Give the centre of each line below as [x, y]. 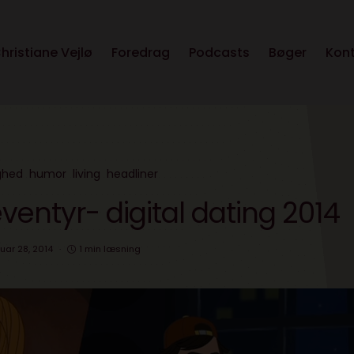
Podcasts [219, 53]
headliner [132, 174]
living [87, 174]
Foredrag [141, 53]
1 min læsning [109, 249]
